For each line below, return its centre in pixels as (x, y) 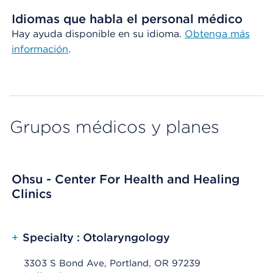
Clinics (32, 194)
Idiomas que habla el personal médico (127, 19)
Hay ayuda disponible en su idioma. (98, 34)
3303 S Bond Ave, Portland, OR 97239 (112, 263)
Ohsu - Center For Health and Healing (126, 179)
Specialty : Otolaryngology (96, 237)
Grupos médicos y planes (115, 127)
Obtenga (207, 34)
